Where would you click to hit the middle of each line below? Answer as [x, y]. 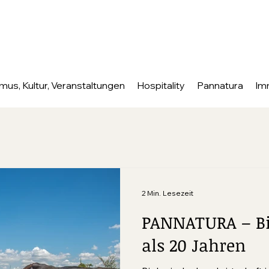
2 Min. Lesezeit [168, 193]
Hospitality [161, 85]
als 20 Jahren [194, 245]
